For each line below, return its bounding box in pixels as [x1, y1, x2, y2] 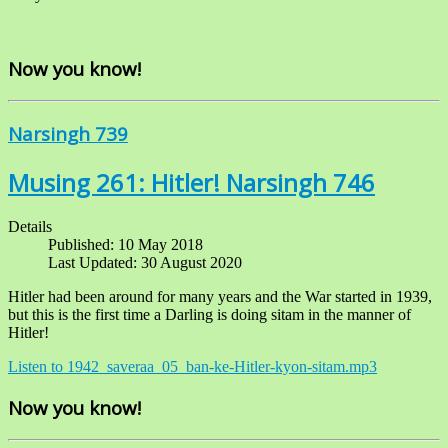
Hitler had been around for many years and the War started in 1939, [8, 288, 432, 306]
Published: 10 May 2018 [48, 236, 203, 254]
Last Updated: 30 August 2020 [48, 254, 242, 272]
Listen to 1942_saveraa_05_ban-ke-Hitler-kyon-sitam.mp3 [8, 358, 377, 376]
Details [8, 218, 52, 236]
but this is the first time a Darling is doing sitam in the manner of [8, 306, 411, 324]
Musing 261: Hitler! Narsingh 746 [8, 165, 375, 199]
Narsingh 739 [8, 120, 128, 146]
